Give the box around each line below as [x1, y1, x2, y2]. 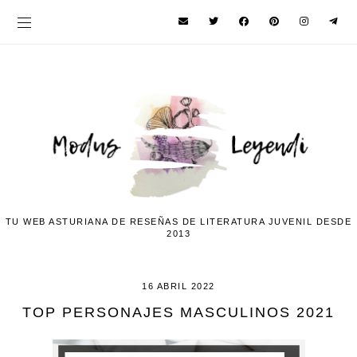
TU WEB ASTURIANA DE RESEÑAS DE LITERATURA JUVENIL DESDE [5, 217, 352, 227]
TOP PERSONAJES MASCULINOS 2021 [22, 304, 335, 321]
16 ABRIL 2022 [142, 281, 215, 292]
